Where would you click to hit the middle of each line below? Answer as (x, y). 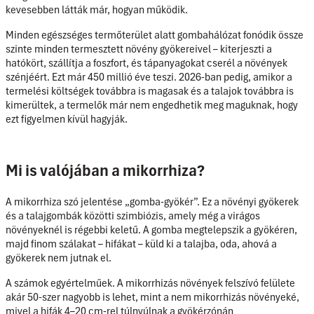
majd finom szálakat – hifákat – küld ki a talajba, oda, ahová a (141, 244)
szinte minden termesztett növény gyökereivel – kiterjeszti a (139, 49)
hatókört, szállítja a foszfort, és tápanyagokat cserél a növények (146, 63)
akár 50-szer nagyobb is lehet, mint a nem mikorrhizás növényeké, (152, 297)
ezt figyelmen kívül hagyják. (67, 119)
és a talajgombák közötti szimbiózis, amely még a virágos (133, 216)
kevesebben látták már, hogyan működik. (97, 9)
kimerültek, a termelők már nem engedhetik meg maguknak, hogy (152, 105)
